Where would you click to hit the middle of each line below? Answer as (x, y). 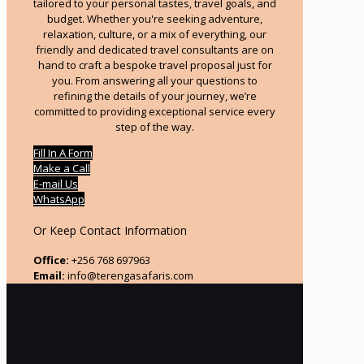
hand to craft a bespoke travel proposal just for (155, 65)
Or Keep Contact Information (110, 230)
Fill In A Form (63, 153)
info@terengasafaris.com (129, 276)
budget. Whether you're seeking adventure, (155, 19)
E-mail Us (56, 184)
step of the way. (155, 127)
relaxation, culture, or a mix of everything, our (155, 34)
